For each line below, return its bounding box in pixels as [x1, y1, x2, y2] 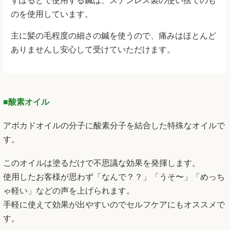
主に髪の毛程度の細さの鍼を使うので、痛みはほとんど [11, 31, 216, 40]
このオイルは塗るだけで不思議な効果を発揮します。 [3, 159, 200, 168]
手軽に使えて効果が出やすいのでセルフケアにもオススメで [3, 200, 225, 209]
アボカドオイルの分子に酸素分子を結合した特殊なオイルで [3, 121, 225, 130]
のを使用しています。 [11, 10, 93, 19]
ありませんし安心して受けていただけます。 [11, 45, 175, 54]
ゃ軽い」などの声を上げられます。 [3, 186, 135, 196]
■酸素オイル [3, 97, 49, 106]
